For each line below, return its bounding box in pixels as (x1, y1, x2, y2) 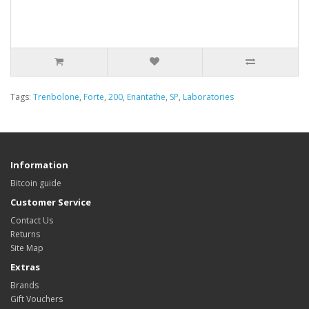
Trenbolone (33, 91, 79, 103)
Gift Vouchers (10, 293, 63, 305)
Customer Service (10, 196, 91, 208)
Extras (10, 261, 40, 273)
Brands (10, 279, 39, 291)
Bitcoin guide (10, 177, 61, 189)
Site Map (10, 242, 43, 254)
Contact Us (10, 215, 53, 226)
